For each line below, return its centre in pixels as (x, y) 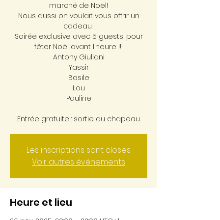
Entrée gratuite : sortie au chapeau (79, 119)
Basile (79, 77)
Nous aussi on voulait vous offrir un (79, 15)
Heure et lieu (41, 202)
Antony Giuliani (79, 57)
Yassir (79, 67)
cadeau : (79, 26)
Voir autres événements (79, 162)
